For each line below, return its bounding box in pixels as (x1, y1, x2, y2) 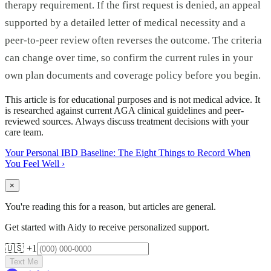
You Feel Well (5, 158, 59, 169)
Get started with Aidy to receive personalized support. (5, 221, 209, 232)
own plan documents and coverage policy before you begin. (5, 70, 261, 82)
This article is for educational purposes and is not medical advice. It (5, 94, 260, 105)
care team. (5, 126, 44, 137)
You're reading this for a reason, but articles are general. (5, 201, 216, 212)
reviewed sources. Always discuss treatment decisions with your (5, 116, 249, 126)
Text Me (10, 256, 38, 266)
